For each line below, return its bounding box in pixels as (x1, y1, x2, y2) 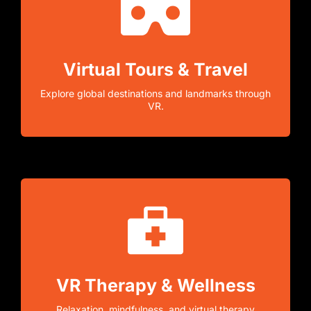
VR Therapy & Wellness (56, 274, 255, 296)
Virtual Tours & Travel (63, 58, 248, 80)
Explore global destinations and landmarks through (40, 87, 271, 99)
